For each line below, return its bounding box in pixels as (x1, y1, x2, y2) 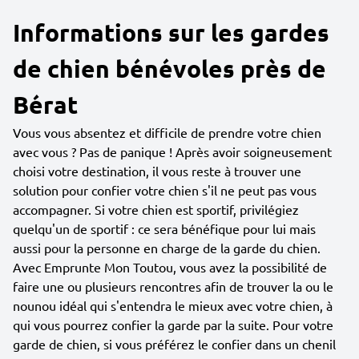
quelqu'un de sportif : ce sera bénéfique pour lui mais (13, 220, 316, 236)
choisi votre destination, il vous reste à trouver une (13, 163, 301, 179)
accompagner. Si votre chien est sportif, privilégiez (13, 201, 299, 217)
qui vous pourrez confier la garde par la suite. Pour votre (13, 317, 333, 333)
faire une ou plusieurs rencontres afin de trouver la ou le (13, 278, 333, 294)
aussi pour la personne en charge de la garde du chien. (13, 240, 321, 256)
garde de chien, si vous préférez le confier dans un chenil (13, 336, 336, 352)
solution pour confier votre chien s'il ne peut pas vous (13, 182, 317, 198)
